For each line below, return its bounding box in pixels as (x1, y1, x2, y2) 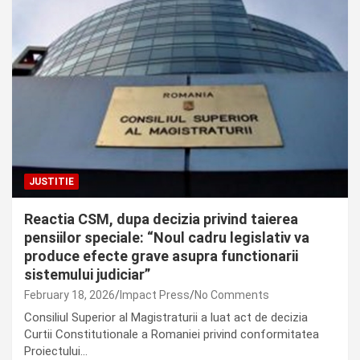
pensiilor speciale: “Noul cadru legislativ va (24, 229, 309, 247)
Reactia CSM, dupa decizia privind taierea (24, 211, 298, 228)
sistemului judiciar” (24, 266, 150, 284)
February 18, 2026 (24, 288, 115, 302)
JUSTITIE (29, 176, 74, 188)
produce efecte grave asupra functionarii (24, 247, 298, 265)
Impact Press (120, 288, 190, 302)
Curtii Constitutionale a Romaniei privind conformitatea (24, 327, 319, 342)
